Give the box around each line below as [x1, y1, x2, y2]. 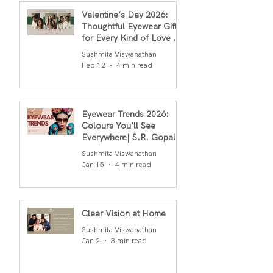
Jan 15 [82, 159, 104, 169]
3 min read [111, 235, 147, 246]
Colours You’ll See [82, 119, 155, 131]
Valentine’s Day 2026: [82, 9, 168, 20]
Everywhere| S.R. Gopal [82, 131, 175, 143]
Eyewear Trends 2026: [82, 108, 169, 119]
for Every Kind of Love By [82, 32, 183, 43]
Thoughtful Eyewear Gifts [82, 20, 182, 32]
